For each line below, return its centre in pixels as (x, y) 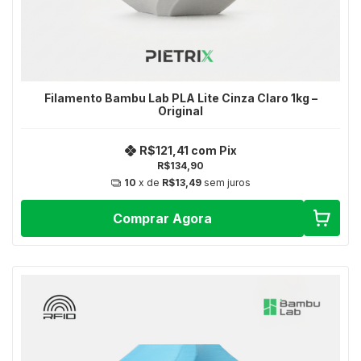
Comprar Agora (162, 218)
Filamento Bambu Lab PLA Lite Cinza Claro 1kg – (180, 98)
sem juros (227, 183)
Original (180, 110)
